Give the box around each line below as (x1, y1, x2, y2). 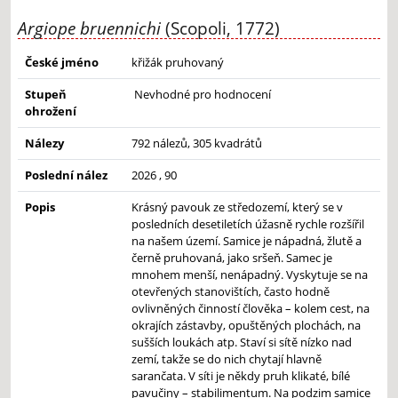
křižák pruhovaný (131, 54, 224, 71)
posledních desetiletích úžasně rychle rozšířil (131, 216, 364, 233)
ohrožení (25, 103, 76, 120)
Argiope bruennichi (18, 15, 161, 40)
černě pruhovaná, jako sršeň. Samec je (131, 250, 332, 267)
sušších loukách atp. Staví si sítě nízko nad (131, 334, 352, 351)
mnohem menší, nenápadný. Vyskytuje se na (131, 267, 368, 283)
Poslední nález (25, 167, 107, 184)
